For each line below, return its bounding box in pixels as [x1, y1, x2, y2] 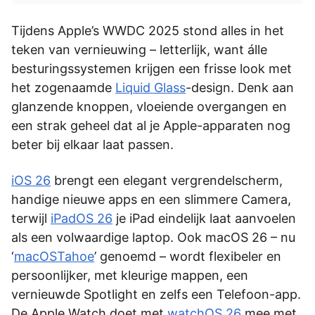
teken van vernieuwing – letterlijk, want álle [11, 41, 267, 57]
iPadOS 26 [51, 210, 112, 226]
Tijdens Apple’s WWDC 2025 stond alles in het [11, 22, 284, 38]
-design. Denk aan [186, 79, 294, 95]
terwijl [11, 210, 51, 226]
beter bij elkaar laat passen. [11, 136, 174, 152]
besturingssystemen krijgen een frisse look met [11, 60, 292, 76]
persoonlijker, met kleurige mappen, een [11, 267, 248, 283]
